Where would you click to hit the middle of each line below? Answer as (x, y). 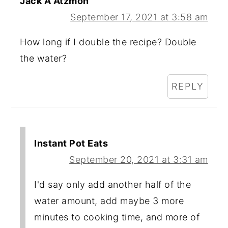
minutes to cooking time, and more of (117, 217)
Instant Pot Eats (71, 143)
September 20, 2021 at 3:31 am (139, 159)
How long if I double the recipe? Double (108, 42)
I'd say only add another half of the (113, 184)
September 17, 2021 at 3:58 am (139, 17)
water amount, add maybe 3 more (109, 201)
